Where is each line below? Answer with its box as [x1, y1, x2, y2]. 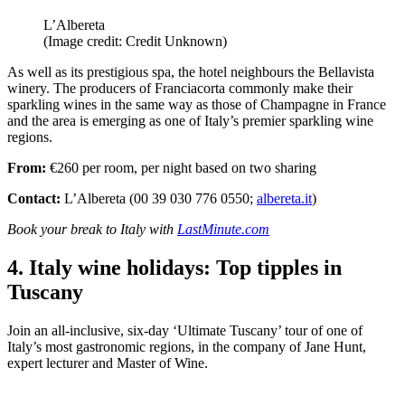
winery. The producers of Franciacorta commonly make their [7, 80, 353, 96]
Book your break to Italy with [7, 221, 177, 237]
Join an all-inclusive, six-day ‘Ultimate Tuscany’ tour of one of [7, 322, 363, 338]
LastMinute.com [177, 221, 269, 237]
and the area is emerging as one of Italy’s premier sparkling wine [7, 112, 373, 128]
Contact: [7, 190, 61, 206]
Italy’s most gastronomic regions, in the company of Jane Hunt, [7, 338, 366, 354]
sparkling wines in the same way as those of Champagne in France [7, 96, 386, 112]
